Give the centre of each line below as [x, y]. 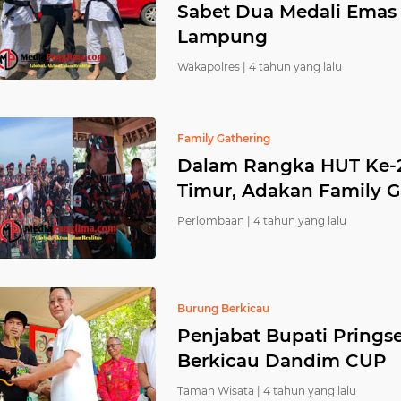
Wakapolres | [212, 67]
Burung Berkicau [223, 308]
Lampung [222, 37]
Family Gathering [224, 138]
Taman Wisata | [219, 391]
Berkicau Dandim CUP [282, 361]
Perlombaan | [214, 221]
